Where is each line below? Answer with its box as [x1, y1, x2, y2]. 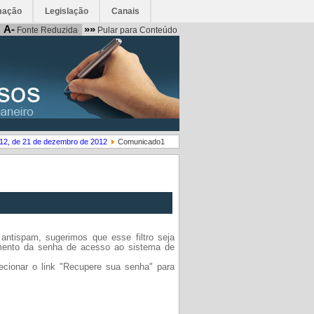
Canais [111, 6, 139, 16]
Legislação [45, 6, 88, 16]
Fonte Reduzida [15, 25, 78, 35]
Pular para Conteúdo [95, 25, 177, 35]
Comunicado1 [117, 137, 165, 146]
